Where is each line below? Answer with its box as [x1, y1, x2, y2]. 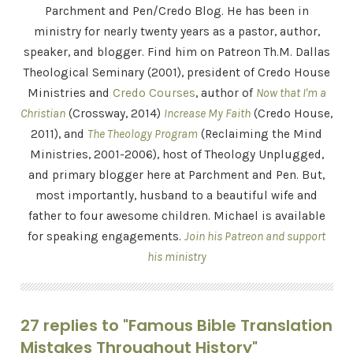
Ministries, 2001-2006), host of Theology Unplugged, [29, 147, 324, 162]
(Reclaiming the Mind [198, 127, 322, 141]
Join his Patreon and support [184, 229, 325, 243]
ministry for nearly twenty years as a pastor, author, [33, 24, 320, 39]
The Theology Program [87, 127, 198, 141]
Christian [20, 106, 65, 121]
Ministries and [27, 86, 113, 100]
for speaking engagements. [28, 229, 184, 243]
